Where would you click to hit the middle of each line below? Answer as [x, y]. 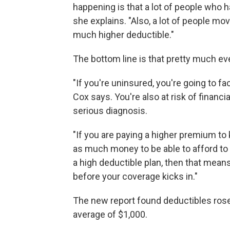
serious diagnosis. [110, 111]
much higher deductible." [123, 35]
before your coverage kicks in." [135, 177]
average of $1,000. [110, 215]
